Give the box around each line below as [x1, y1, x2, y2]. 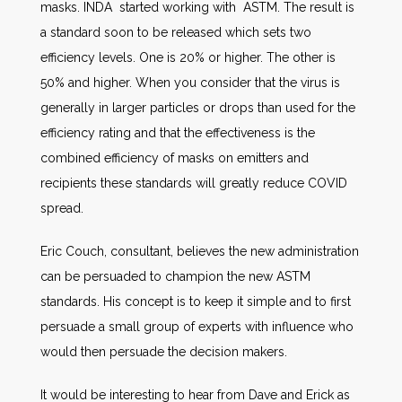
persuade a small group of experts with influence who [40, 319, 354, 334]
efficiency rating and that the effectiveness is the [40, 125, 315, 140]
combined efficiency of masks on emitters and [40, 150, 309, 165]
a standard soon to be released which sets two [40, 24, 311, 39]
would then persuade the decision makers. [40, 344, 287, 359]
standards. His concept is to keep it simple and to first [40, 293, 351, 309]
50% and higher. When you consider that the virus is [40, 74, 340, 90]
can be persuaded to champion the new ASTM [40, 268, 310, 284]
